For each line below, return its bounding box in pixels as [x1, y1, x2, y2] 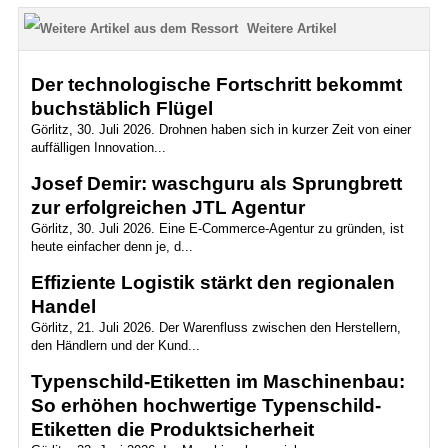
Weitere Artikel [246, 21, 337, 36]
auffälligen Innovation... [30, 140, 166, 155]
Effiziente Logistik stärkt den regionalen [30, 272, 395, 293]
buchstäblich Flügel [30, 98, 213, 119]
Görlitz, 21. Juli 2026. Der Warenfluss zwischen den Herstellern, [30, 320, 401, 335]
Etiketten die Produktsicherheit [30, 419, 314, 440]
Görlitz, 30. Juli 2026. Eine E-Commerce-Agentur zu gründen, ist [30, 221, 404, 236]
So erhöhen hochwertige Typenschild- [30, 395, 381, 416]
